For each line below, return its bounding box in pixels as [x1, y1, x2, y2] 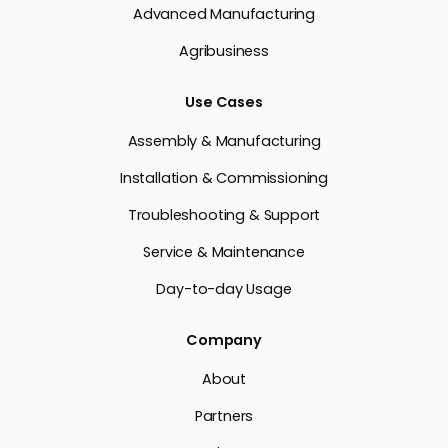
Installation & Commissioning [119, 167, 329, 188]
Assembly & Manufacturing [127, 130, 321, 151]
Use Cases [185, 91, 263, 112]
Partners [194, 405, 254, 426]
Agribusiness [179, 40, 269, 61]
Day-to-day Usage [156, 278, 292, 299]
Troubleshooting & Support [127, 204, 321, 225]
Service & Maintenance [143, 241, 305, 262]
